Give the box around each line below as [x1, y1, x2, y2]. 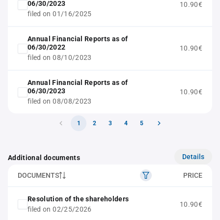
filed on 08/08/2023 [27, 97, 92, 105]
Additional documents [8, 154, 80, 162]
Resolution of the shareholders [27, 195, 129, 203]
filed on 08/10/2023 [27, 54, 92, 61]
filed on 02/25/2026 [27, 205, 92, 213]
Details [182, 152, 204, 161]
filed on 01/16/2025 [27, 10, 92, 18]
